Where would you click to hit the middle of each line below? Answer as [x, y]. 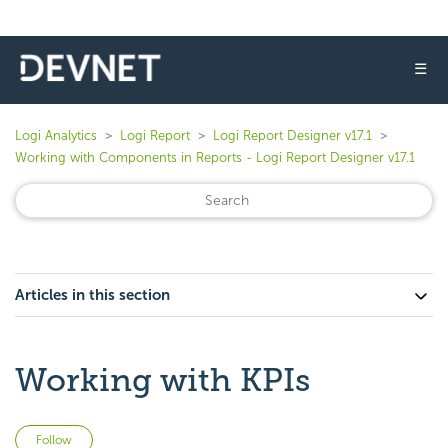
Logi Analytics [56, 135]
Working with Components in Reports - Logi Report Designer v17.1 [215, 157]
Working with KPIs [162, 380]
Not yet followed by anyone [186, 436]
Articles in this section [92, 295]
